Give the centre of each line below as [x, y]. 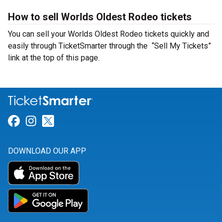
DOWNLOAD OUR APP [47, 151]
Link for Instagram [85, 121]
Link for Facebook [67, 121]
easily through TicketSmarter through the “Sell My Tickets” [110, 46]
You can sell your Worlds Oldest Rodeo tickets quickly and [109, 34]
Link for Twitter [94, 121]
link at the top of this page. [54, 58]
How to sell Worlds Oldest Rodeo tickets [100, 17]
